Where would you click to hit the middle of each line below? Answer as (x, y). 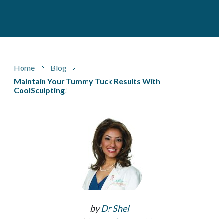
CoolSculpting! (41, 90)
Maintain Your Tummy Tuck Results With (87, 81)
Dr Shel (115, 208)
